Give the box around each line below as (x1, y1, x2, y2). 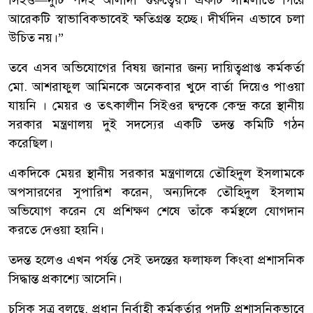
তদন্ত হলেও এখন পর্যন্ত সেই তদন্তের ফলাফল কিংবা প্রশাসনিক (8, 252, 305, 268)
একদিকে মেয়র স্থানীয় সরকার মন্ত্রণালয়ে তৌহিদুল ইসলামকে (8, 165, 305, 181)
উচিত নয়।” (8, 29, 64, 45)
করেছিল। (8, 135, 53, 151)
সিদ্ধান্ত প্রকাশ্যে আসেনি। (8, 270, 122, 286)
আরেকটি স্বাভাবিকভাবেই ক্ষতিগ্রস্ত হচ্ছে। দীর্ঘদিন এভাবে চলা (8, 10, 305, 27)
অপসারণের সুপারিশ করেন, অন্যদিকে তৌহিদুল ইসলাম (8, 184, 305, 200)
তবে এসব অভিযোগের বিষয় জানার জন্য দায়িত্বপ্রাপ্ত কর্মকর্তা (8, 59, 305, 75)
